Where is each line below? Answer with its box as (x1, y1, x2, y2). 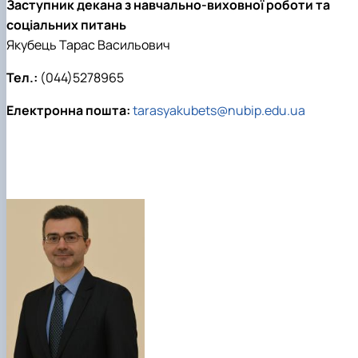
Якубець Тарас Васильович (6, 36, 170, 54)
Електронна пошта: (6, 101, 130, 120)
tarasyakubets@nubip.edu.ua (133, 101, 305, 120)
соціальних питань (6, 16, 126, 34)
